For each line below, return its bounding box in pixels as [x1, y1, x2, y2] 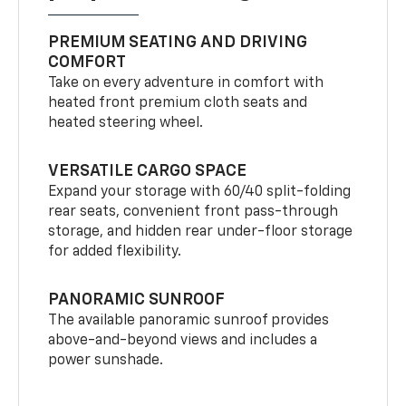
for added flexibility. [48, 244, 182, 259]
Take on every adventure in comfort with [48, 75, 324, 91]
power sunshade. [48, 353, 164, 368]
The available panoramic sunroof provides [48, 313, 330, 328]
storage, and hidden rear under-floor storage [48, 224, 353, 239]
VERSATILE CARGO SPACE [48, 162, 247, 179]
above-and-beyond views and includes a [48, 333, 318, 348]
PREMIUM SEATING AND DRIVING [48, 34, 308, 51]
